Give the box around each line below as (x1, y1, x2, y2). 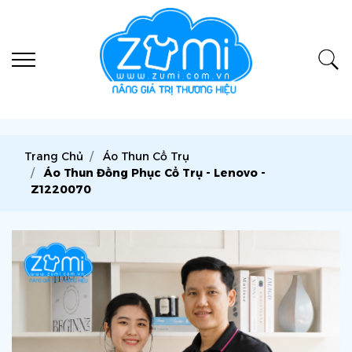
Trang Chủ (24, 149, 83, 163)
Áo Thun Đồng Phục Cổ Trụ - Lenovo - (44, 166, 266, 180)
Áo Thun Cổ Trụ (103, 149, 189, 163)
